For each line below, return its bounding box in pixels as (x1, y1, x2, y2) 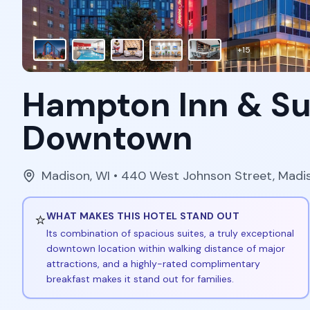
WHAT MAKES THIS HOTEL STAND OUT (46, 210, 239, 222)
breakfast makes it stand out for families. (46, 273, 234, 285)
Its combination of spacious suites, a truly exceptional (46, 227, 294, 239)
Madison (42, 167, 90, 184)
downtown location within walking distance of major (46, 242, 285, 255)
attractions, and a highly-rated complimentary (46, 257, 260, 270)
